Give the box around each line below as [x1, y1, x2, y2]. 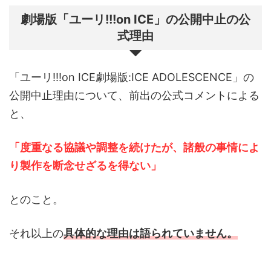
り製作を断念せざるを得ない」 [9, 159, 162, 172]
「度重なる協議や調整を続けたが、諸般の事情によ [9, 141, 260, 154]
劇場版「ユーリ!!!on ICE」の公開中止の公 [21, 12, 250, 27]
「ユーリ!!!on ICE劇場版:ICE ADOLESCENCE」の [9, 71, 254, 84]
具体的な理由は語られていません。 [64, 227, 238, 240]
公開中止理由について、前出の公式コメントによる [9, 89, 260, 102]
